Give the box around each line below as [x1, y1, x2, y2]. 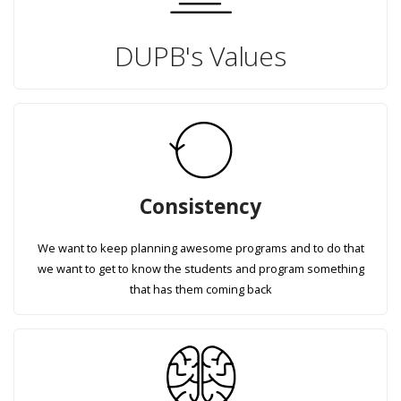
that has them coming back [129, 281, 272, 298]
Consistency [140, 192, 261, 221]
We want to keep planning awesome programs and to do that [37, 240, 364, 257]
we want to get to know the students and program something [37, 260, 364, 277]
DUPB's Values [115, 37, 286, 74]
